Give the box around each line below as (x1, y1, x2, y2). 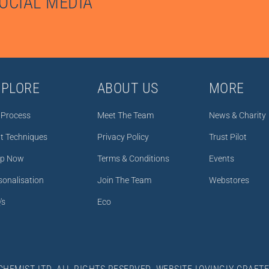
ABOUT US (97, 79, 159, 97)
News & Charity (208, 110, 266, 121)
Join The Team (97, 175, 151, 186)
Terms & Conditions (97, 153, 169, 164)
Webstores (208, 175, 249, 186)
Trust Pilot (208, 131, 247, 142)
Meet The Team (97, 110, 154, 121)
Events (208, 153, 234, 164)
